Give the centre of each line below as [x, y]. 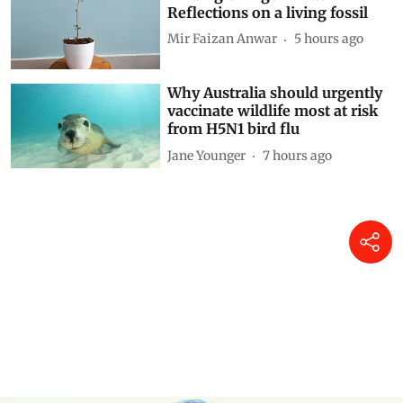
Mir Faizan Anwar [223, 39]
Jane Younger [207, 155]
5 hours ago [329, 39]
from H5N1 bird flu [234, 129]
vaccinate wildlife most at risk [273, 111]
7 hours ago [298, 155]
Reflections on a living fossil [268, 12]
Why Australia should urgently [275, 93]
